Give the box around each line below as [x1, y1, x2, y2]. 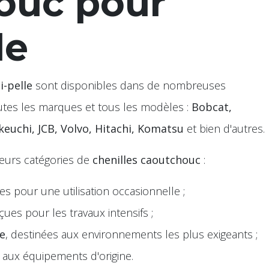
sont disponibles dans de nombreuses [32, 78, 226, 92]
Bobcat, [192, 100, 232, 114]
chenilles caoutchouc [92, 153, 201, 167]
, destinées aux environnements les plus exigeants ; [5, 227, 258, 241]
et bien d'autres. [184, 121, 265, 136]
